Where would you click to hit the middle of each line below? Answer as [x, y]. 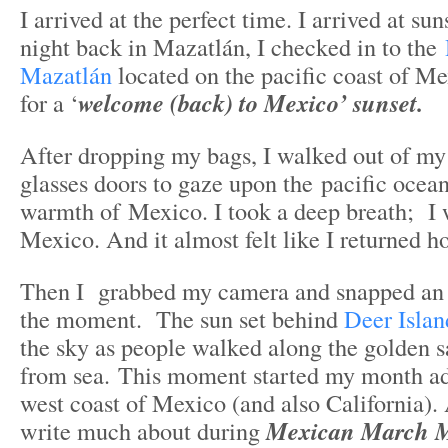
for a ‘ [49, 102]
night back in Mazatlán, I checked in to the [232, 46]
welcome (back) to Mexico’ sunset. [250, 103]
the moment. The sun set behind [182, 318]
